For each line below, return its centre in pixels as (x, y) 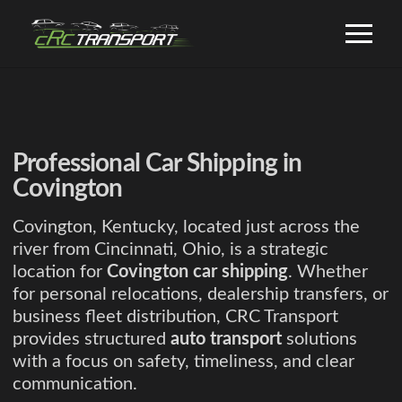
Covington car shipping (197, 271)
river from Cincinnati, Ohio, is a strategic (170, 249)
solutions (319, 339)
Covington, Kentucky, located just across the (186, 227)
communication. (75, 384)
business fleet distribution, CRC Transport (175, 316)
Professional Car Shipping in (157, 163)
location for (60, 271)
